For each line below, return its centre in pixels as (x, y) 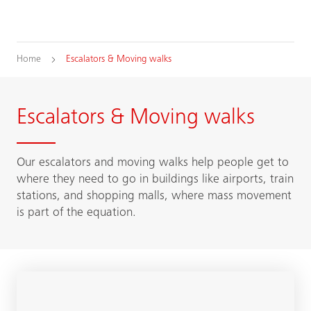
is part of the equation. (76, 213)
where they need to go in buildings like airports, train (155, 180)
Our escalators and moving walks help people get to (153, 163)
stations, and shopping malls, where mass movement (154, 196)
